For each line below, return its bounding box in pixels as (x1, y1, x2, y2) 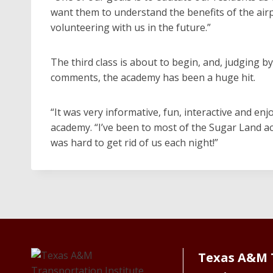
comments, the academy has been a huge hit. (51, 70, 255, 84)
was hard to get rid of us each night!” (51, 135, 218, 149)
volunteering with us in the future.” (51, 20, 211, 34)
